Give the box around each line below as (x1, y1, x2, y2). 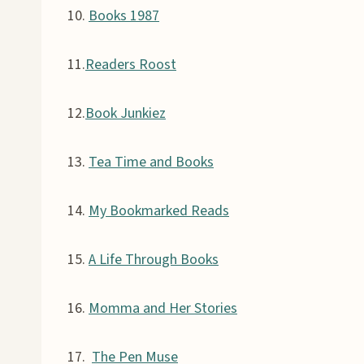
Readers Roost (85, 54, 176, 75)
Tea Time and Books (89, 151, 214, 172)
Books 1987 (89, 5, 159, 26)
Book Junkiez (85, 102, 166, 123)
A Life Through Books (89, 249, 219, 270)
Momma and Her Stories (89, 297, 237, 318)
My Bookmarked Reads (89, 200, 229, 221)
